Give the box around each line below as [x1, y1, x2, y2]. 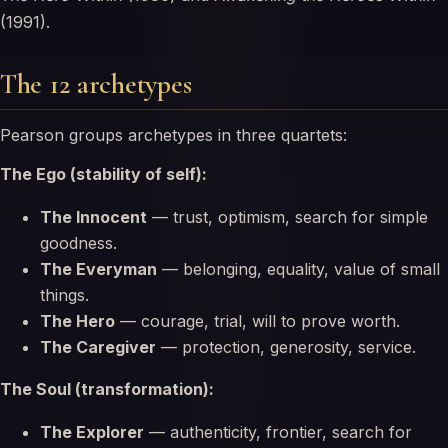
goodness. [40, 233, 117, 253]
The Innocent [40, 207, 147, 227]
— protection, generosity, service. [156, 337, 416, 357]
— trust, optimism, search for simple [147, 207, 428, 227]
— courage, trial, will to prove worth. [115, 311, 400, 331]
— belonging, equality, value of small [157, 259, 440, 279]
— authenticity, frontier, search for [144, 422, 412, 442]
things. [40, 285, 89, 305]
